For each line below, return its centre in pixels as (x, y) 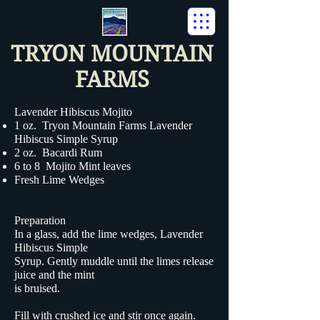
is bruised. (37, 288)
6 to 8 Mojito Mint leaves (72, 166)
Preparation (40, 220)
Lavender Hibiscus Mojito (73, 112)
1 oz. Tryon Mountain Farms (82, 125)
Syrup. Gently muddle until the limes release (114, 261)
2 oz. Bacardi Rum (58, 152)
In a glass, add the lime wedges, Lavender (109, 234)
